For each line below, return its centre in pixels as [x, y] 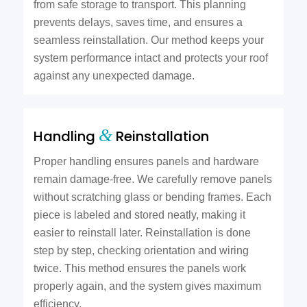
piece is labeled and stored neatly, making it [139, 215]
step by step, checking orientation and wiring [141, 251]
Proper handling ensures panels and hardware [146, 162]
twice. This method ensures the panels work [139, 269]
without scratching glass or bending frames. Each [152, 197]
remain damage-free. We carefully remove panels [152, 180]
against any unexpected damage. [114, 76]
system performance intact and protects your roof [150, 58]
